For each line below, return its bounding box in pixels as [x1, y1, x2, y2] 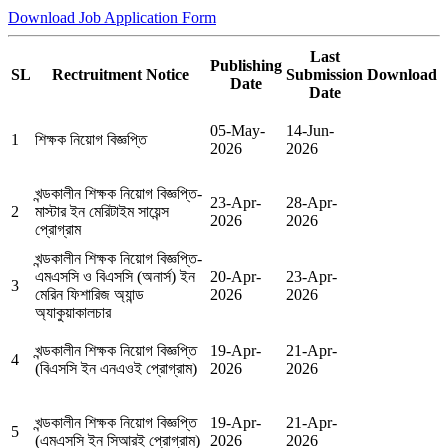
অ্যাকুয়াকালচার [35, 304, 111, 322]
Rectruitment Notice [52, 66, 189, 84]
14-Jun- [286, 122, 334, 140]
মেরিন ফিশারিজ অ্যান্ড [35, 286, 144, 304]
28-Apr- [286, 194, 337, 212]
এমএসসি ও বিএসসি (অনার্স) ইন [35, 268, 195, 286]
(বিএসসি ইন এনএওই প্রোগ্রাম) [35, 360, 197, 378]
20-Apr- [210, 268, 261, 286]
